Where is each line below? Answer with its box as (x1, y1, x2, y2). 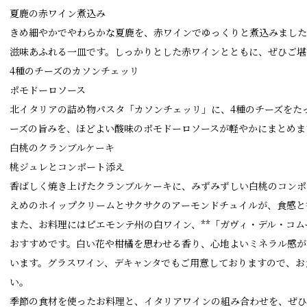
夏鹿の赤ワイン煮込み (10, 5, 106, 20)
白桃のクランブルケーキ (10, 140, 114, 154)
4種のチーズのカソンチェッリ (10, 63, 139, 77)
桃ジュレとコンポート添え (10, 159, 125, 173)
